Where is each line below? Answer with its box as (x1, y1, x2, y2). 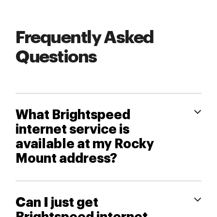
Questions (15, 48, 97, 65)
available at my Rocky (15, 138, 154, 151)
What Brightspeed (15, 108, 130, 122)
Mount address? (15, 152, 117, 165)
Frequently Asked (15, 29, 154, 46)
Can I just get (15, 196, 98, 209)
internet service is (15, 123, 129, 136)
